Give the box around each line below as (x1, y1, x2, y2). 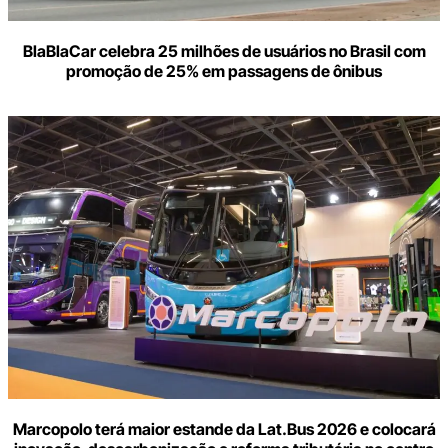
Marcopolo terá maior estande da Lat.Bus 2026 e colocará (12, 419, 436, 440)
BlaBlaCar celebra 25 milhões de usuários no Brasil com (22, 41, 426, 62)
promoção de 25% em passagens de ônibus (66, 61, 382, 82)
